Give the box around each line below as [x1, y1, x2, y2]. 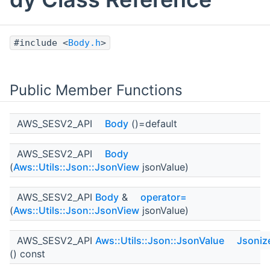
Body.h [68, 37, 101, 49]
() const [10, 248, 45, 260]
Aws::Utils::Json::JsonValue [95, 234, 224, 247]
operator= [140, 191, 187, 204]
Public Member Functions [10, 81, 183, 99]
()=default [128, 118, 177, 130]
